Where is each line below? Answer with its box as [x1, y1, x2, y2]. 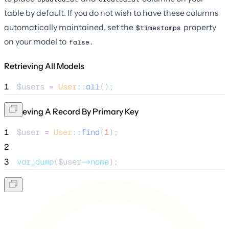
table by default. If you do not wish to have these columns [4, 7, 219, 18]
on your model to [4, 36, 68, 47]
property [182, 21, 216, 32]
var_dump [17, 156, 54, 167]
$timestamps [136, 23, 181, 32]
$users [17, 81, 44, 92]
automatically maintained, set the [4, 21, 135, 32]
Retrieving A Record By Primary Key [4, 106, 139, 117]
